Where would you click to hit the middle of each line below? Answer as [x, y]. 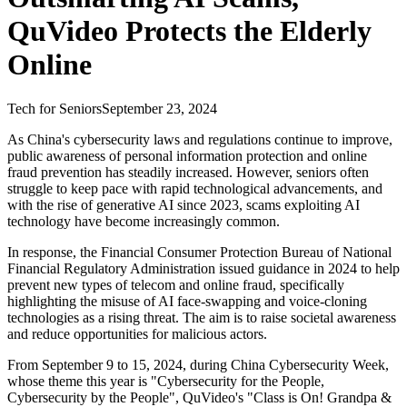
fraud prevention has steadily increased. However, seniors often [188, 173]
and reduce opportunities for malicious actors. [137, 334]
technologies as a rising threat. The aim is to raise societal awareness [202, 318]
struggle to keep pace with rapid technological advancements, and [195, 189]
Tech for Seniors [55, 109]
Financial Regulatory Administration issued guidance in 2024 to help [203, 269]
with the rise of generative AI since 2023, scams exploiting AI [184, 205]
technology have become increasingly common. [144, 222]
